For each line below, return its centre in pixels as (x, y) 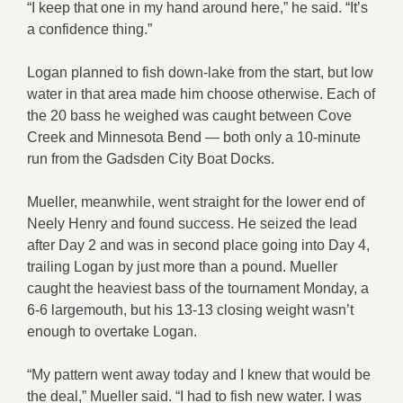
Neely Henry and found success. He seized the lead (192, 223)
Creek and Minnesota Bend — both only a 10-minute (194, 137)
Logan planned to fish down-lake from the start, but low (200, 72)
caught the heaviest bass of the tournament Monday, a (198, 288)
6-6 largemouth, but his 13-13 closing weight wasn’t (190, 309)
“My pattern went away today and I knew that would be (199, 374)
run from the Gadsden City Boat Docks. (151, 158)
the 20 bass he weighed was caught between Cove (189, 115)
